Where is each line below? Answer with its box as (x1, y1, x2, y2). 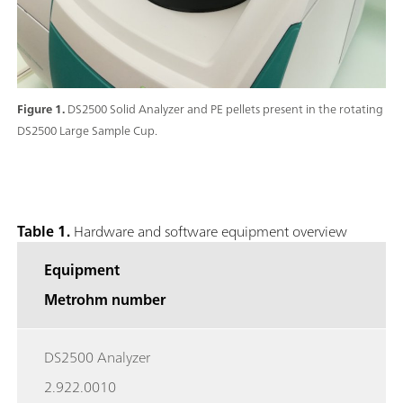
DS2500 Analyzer (44, 345, 150, 371)
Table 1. (17, 219, 70, 245)
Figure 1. (17, 99, 67, 121)
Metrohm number (44, 287, 166, 313)
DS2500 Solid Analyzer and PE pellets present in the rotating (67, 99, 383, 121)
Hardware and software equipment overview (70, 219, 347, 245)
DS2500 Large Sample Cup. (17, 121, 157, 142)
